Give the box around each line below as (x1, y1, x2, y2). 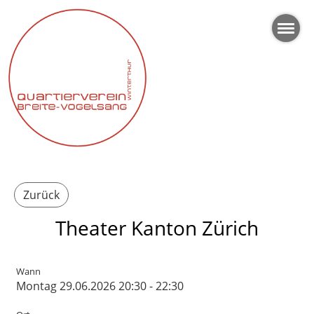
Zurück (23, 187, 60, 203)
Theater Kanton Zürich (55, 214, 259, 241)
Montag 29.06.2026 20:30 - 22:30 (16, 278, 184, 294)
